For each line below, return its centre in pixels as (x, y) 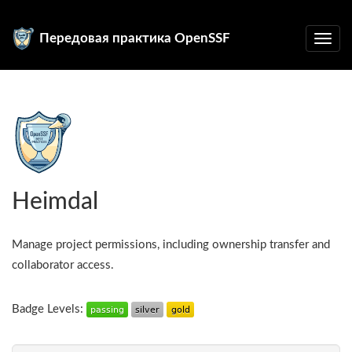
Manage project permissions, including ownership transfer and (171, 245)
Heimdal (55, 202)
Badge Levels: (49, 309)
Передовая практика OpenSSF (135, 38)
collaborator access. (63, 265)
